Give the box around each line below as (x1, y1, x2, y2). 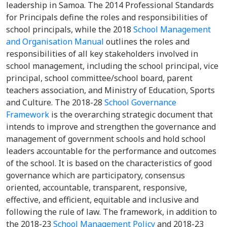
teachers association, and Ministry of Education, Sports (6, 85, 215, 96)
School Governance (104, 97, 176, 108)
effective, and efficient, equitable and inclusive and (6, 194, 199, 205)
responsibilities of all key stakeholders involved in (6, 48, 198, 59)
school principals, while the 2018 (6, 24, 133, 35)
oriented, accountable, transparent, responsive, (6, 182, 187, 193)
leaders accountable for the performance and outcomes (6, 145, 216, 157)
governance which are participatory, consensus (6, 170, 185, 181)
